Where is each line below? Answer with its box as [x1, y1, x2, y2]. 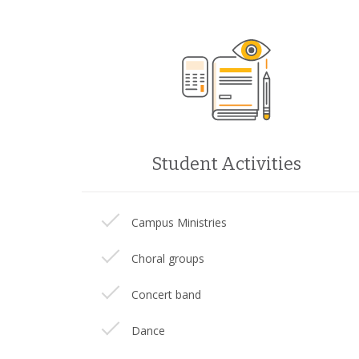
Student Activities [151, 153, 301, 175]
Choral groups [131, 251, 204, 266]
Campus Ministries [131, 215, 227, 230]
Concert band [131, 287, 201, 302]
